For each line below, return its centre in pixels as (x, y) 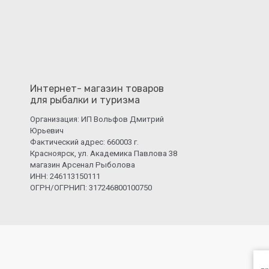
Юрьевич (47, 130)
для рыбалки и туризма (85, 100)
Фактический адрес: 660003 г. (84, 142)
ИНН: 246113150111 (65, 176)
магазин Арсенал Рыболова (83, 165)
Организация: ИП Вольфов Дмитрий (97, 119)
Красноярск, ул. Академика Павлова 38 (104, 153)
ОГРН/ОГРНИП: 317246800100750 (91, 187)
